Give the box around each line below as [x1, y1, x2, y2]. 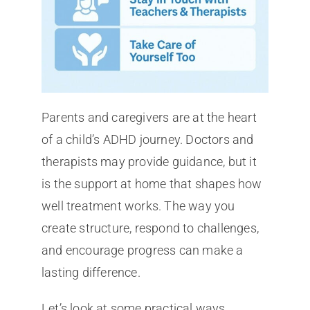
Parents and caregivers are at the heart [41, 109, 257, 125]
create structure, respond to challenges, [41, 220, 259, 235]
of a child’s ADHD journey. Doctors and [41, 131, 254, 147]
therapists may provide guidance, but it [41, 154, 257, 169]
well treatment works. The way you [41, 198, 235, 213]
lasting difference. [41, 264, 140, 280]
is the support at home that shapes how [41, 176, 262, 191]
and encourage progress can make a [41, 242, 244, 257]
